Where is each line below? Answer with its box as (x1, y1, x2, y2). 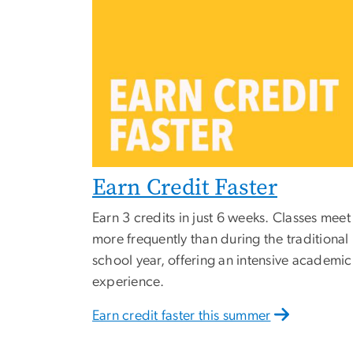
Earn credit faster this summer (92, 308, 271, 323)
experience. (92, 274, 165, 289)
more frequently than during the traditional (92, 232, 349, 247)
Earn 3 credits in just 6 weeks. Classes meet (92, 210, 351, 225)
